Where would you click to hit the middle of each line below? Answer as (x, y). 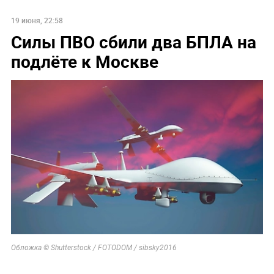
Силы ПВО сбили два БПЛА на (133, 42)
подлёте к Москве (84, 61)
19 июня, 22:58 (37, 20)
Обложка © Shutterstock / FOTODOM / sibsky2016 (94, 247)
